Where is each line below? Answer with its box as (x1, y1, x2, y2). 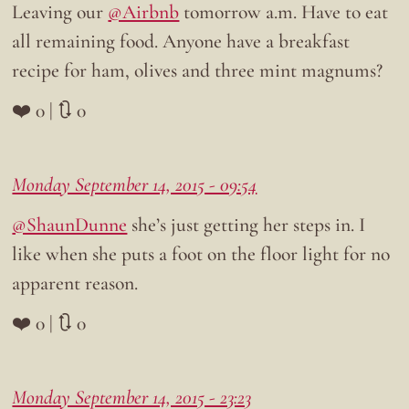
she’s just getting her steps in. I (127, 213, 366, 237)
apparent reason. (12, 271, 139, 296)
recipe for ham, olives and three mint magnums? (12, 58, 383, 83)
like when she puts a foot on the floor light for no (12, 242, 391, 267)
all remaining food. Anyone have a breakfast (12, 29, 351, 54)
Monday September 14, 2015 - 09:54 (12, 173, 257, 197)
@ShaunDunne (12, 213, 128, 237)
